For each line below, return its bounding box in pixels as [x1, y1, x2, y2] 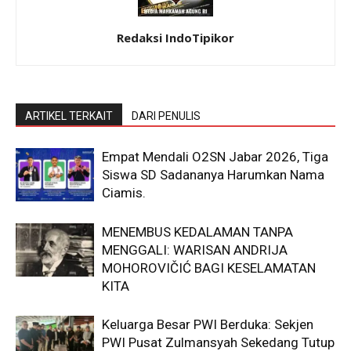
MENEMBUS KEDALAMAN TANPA [102, 223, 293, 240]
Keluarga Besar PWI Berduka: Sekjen [102, 316, 313, 332]
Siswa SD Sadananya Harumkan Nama [102, 166, 324, 183]
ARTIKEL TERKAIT [25, 109, 113, 122]
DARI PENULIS [132, 109, 201, 122]
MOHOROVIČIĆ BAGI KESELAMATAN [102, 259, 316, 276]
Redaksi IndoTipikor [117, 29, 234, 45]
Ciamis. [102, 184, 146, 201]
